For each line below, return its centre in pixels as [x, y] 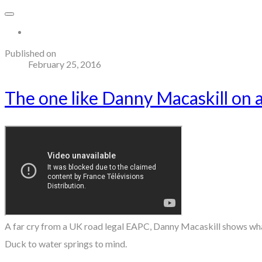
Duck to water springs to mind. [66, 243]
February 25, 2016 [65, 64]
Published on [30, 53]
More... [43, 32]
